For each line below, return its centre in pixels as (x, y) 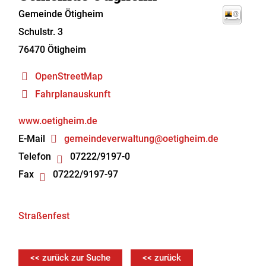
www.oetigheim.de (58, 121)
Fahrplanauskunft (73, 94)
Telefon (35, 156)
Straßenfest (44, 216)
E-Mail (32, 139)
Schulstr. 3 (41, 32)
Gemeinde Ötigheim (61, 14)
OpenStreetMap (69, 76)
